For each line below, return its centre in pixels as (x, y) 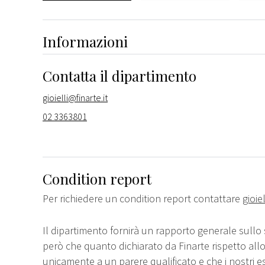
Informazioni (85, 41)
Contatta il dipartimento (119, 75)
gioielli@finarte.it (75, 97)
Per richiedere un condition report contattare (143, 198)
